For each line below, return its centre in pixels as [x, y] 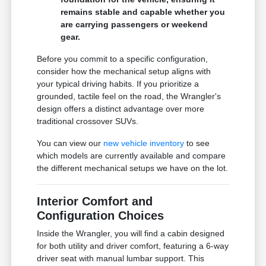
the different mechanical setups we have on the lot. [133, 168]
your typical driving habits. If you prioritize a [118, 83]
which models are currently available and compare [132, 155]
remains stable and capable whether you [143, 12]
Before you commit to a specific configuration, [123, 58]
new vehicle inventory [144, 143]
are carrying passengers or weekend [134, 24]
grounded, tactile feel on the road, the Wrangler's [129, 96]
